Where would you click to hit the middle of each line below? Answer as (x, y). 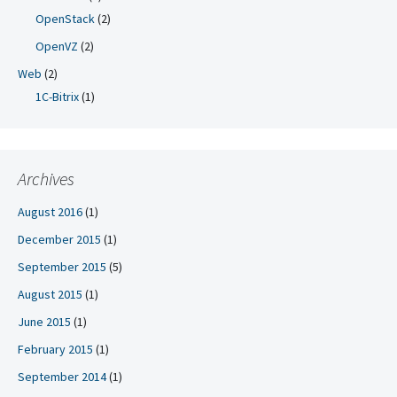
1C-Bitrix (57, 97)
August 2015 (50, 294)
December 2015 (59, 239)
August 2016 (50, 212)
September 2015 (62, 267)
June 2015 (44, 322)
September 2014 (62, 377)
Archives (46, 179)
